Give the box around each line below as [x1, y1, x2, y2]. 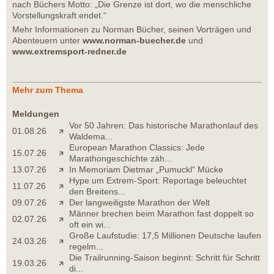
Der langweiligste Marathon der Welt [69, 197, 210, 207]
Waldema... [69, 131, 113, 141]
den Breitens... [69, 186, 125, 196]
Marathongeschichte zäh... [69, 153, 172, 163]
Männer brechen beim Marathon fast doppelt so [69, 208, 254, 218]
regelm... [69, 241, 103, 251]
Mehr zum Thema [12, 84, 83, 95]
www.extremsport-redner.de [12, 46, 127, 56]
